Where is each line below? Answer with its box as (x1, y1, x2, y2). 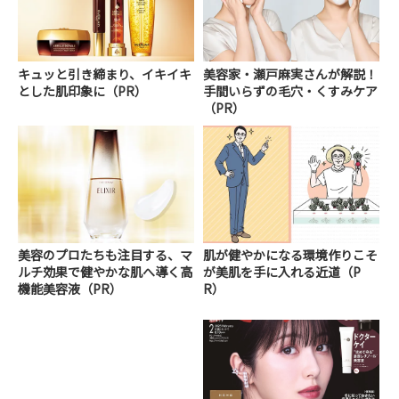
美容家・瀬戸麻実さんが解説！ (203, 64, 379, 83)
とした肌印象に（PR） (18, 81, 147, 100)
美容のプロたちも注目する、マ (18, 245, 192, 264)
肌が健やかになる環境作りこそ (203, 245, 379, 264)
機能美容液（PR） (18, 279, 122, 297)
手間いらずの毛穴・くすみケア (203, 81, 379, 100)
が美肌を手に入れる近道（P (203, 262, 362, 281)
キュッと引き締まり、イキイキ (18, 64, 191, 83)
